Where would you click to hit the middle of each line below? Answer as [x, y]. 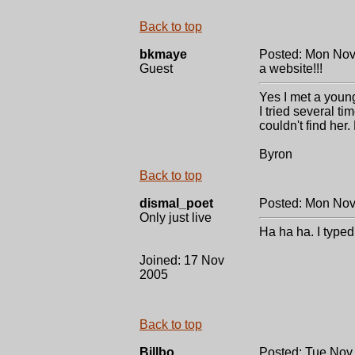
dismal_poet [176, 203]
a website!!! [291, 69]
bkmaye [163, 54]
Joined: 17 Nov [182, 260]
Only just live [176, 218]
